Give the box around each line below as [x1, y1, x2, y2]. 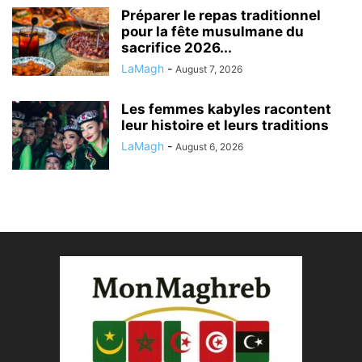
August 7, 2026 [175, 62, 242, 75]
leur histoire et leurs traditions [121, 116, 329, 133]
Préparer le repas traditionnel [121, 6, 321, 23]
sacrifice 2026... [121, 39, 232, 56]
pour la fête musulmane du [121, 23, 304, 40]
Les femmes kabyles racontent [121, 100, 331, 117]
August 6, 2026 [175, 140, 243, 153]
